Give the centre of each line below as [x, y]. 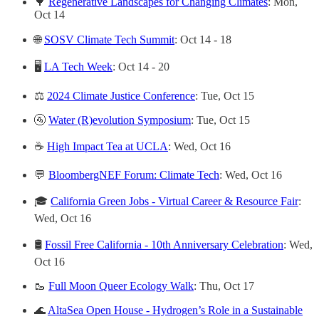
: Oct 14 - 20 [141, 67]
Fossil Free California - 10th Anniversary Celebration [164, 245]
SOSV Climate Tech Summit [109, 40]
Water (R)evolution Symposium [120, 120]
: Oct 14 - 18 [203, 40]
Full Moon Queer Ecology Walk [121, 286]
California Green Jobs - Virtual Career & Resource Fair [174, 202]
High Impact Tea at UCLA [108, 147]
